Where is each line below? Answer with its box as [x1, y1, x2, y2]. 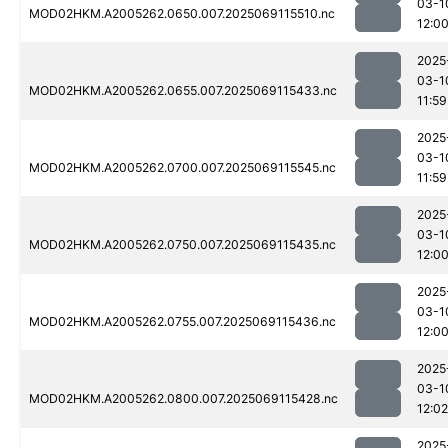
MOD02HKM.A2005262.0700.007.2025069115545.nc [29, 160, 336, 176]
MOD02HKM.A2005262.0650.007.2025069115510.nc [29, 6, 335, 22]
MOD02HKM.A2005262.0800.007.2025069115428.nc [29, 391, 338, 407]
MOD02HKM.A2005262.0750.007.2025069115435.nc [29, 237, 336, 253]
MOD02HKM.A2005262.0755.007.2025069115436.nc [29, 314, 336, 330]
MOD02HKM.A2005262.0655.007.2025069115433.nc [29, 83, 337, 99]
